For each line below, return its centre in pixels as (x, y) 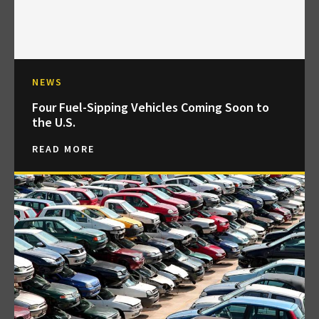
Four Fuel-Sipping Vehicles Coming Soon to (151, 108)
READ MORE (63, 149)
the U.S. (54, 122)
